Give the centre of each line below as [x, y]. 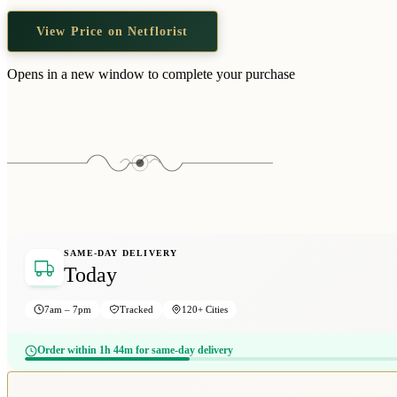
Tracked [136, 310]
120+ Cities [205, 310]
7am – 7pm [68, 310]
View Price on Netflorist [113, 31]
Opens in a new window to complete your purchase [151, 74]
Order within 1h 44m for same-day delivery [135, 350]
